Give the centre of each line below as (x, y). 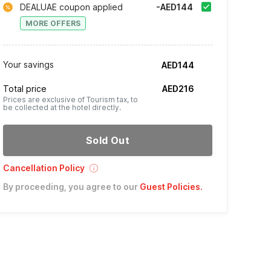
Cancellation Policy (44, 168)
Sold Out (108, 140)
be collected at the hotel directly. (62, 107)
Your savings (28, 64)
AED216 (178, 89)
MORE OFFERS (53, 23)
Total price (25, 89)
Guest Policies (170, 187)
